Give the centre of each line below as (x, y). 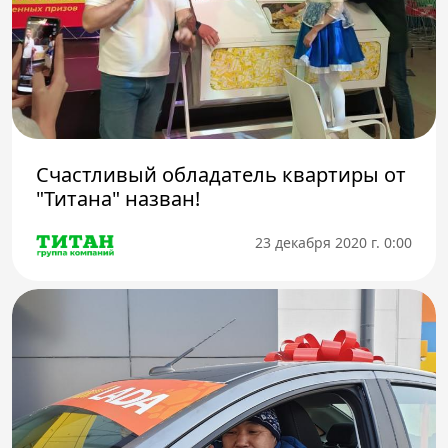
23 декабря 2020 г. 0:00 (333, 242)
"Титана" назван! (118, 199)
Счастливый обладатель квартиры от (221, 175)
